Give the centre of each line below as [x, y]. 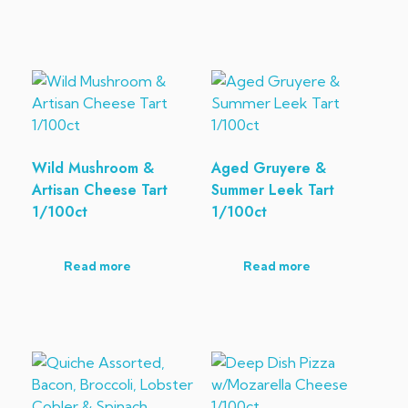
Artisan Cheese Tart [100, 189]
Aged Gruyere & [268, 168]
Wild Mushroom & [93, 168]
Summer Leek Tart [272, 189]
